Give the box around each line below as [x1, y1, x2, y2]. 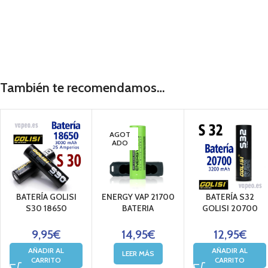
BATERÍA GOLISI [16, 191, 77, 203]
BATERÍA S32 [205, 191, 254, 203]
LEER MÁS [121, 249, 154, 258]
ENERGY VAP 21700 [101, 191, 175, 203]
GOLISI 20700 [202, 203, 258, 214]
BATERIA [122, 203, 154, 214]
